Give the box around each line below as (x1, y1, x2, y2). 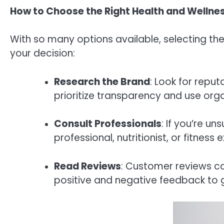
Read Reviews (54, 159, 121, 173)
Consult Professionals (54, 117, 161, 131)
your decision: (10, 46, 75, 60)
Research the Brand (54, 74, 150, 88)
